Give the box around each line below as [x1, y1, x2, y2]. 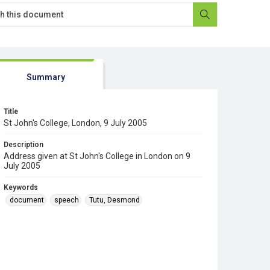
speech [54, 196, 79, 204]
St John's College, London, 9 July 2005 [4, 118, 147, 128]
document [10, 196, 44, 204]
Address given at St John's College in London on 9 [4, 151, 190, 161]
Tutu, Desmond [89, 196, 140, 204]
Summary [26, 72, 65, 82]
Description [4, 140, 43, 149]
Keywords [4, 183, 38, 192]
